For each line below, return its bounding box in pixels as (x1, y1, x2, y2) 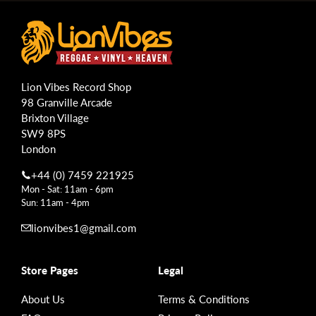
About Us (21, 293, 65, 305)
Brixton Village (21, 111, 89, 124)
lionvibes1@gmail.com (31, 221, 136, 234)
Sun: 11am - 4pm (21, 197, 90, 208)
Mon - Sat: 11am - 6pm (21, 183, 114, 195)
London (21, 142, 56, 155)
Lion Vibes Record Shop (21, 80, 131, 93)
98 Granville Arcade (21, 96, 112, 109)
